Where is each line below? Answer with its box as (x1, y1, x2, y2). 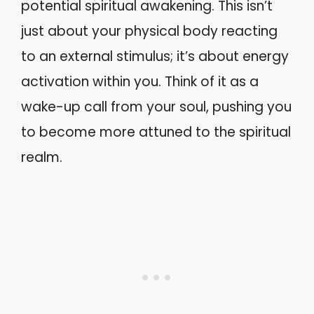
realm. (21, 147, 62, 167)
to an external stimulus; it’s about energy (21, 46, 289, 66)
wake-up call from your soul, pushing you (21, 97, 292, 116)
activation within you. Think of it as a (21, 71, 259, 91)
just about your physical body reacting (21, 21, 278, 41)
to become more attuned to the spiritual (21, 122, 291, 142)
